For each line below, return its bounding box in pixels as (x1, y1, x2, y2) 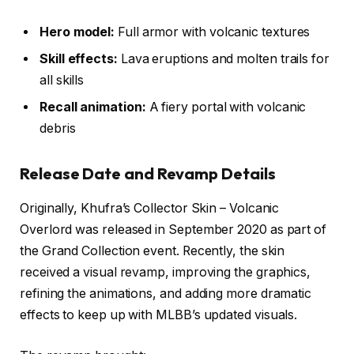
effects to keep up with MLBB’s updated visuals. (20, 307, 298, 323)
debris (40, 120, 76, 136)
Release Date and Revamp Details (20, 163, 276, 183)
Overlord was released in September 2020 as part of (20, 222, 327, 238)
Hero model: (40, 24, 115, 40)
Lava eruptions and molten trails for (117, 51, 330, 66)
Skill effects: (40, 51, 118, 66)
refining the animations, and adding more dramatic (20, 286, 312, 302)
